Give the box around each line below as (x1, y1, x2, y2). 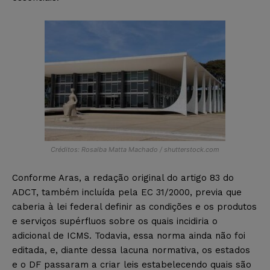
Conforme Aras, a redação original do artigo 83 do (12, 172, 234, 183)
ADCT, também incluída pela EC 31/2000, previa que (12, 186, 242, 198)
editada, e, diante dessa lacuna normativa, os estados (12, 244, 250, 256)
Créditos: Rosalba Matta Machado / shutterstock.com (51, 145, 219, 154)
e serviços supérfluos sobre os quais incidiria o (12, 215, 218, 227)
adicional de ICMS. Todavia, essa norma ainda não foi (12, 230, 245, 241)
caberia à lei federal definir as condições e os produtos (12, 201, 257, 212)
